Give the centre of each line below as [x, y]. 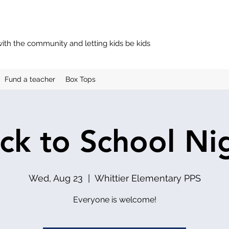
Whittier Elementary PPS [147, 178]
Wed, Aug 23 [55, 178]
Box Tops [81, 79]
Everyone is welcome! [114, 200]
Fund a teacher [30, 79]
